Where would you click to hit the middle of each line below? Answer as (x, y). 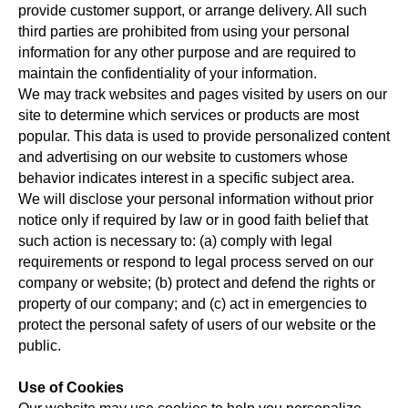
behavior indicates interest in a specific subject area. (186, 178)
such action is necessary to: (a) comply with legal (175, 241)
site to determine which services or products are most (189, 115)
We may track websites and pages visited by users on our (203, 94)
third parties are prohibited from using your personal (184, 31)
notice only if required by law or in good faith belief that (193, 220)
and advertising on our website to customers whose (183, 157)
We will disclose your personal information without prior (196, 199)
